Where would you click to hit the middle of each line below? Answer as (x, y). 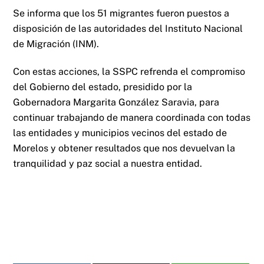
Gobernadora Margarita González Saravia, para (116, 102)
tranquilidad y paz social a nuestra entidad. (108, 163)
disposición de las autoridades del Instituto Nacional (128, 29)
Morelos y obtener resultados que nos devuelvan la (124, 148)
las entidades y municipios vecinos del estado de (120, 133)
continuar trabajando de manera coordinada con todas (132, 117)
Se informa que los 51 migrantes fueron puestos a (121, 14)
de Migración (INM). (56, 44)
